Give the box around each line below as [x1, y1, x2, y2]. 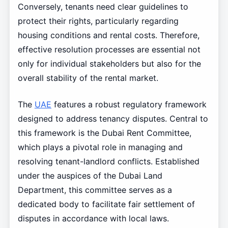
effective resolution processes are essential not [17, 44, 201, 54]
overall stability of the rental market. [17, 72, 158, 83]
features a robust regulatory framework [51, 99, 207, 109]
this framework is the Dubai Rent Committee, [17, 127, 191, 138]
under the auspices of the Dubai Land [17, 170, 162, 181]
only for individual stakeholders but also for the [17, 58, 201, 69]
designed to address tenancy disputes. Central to [17, 113, 208, 124]
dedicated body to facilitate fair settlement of [17, 198, 195, 209]
